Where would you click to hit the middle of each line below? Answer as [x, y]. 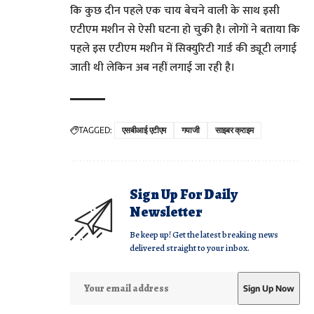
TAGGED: [95, 130]
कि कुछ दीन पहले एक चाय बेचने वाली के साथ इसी [175, 11]
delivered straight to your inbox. [190, 248]
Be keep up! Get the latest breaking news [204, 235]
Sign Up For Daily [184, 195]
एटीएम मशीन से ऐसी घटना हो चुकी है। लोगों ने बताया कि [185, 30]
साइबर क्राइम [234, 130]
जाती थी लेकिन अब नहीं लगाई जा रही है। [152, 68]
